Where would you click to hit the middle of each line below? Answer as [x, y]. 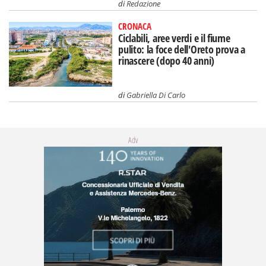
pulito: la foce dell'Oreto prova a [182, 49]
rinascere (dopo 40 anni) [166, 60]
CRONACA [135, 26]
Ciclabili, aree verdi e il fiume [174, 38]
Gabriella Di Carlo [156, 95]
